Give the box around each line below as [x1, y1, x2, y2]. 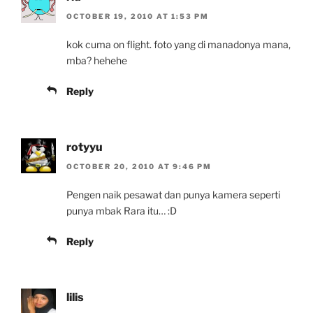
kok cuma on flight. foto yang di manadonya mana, [66, 38, 291, 51]
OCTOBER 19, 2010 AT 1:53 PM [66, 12, 210, 21]
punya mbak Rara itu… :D [66, 205, 177, 217]
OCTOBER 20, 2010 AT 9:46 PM [66, 162, 212, 171]
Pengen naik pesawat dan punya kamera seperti [66, 189, 280, 201]
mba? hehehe [66, 54, 127, 67]
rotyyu [66, 140, 103, 154]
